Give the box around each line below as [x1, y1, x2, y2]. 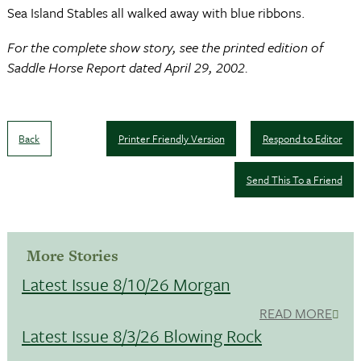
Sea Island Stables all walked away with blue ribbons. [6, 2, 305, 23]
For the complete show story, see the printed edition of [6, 37, 323, 57]
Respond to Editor [262, 130, 342, 147]
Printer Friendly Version [118, 130, 225, 147]
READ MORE [259, 302, 332, 323]
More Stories [26, 245, 118, 268]
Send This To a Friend [246, 171, 342, 188]
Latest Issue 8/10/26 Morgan [21, 272, 230, 297]
